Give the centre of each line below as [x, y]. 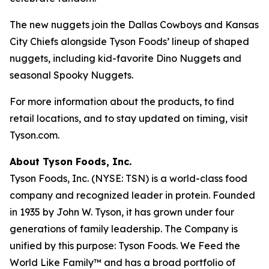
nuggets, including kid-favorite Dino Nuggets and [125, 58]
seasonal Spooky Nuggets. [71, 75]
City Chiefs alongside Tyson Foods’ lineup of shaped [129, 41]
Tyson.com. [35, 135]
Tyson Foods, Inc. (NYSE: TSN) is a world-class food [128, 178]
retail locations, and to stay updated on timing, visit [129, 118]
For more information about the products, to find [122, 101]
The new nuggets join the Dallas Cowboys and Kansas [134, 24]
